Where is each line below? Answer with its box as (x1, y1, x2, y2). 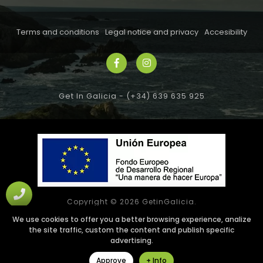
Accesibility (204, 26, 247, 38)
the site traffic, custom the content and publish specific (29, 225, 234, 235)
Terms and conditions (16, 26, 99, 38)
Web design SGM (97, 231, 166, 241)
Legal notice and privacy (104, 26, 198, 38)
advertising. (110, 235, 153, 246)
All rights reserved (95, 207, 168, 218)
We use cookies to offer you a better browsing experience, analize (12, 214, 251, 225)
